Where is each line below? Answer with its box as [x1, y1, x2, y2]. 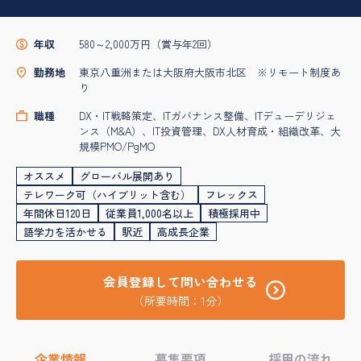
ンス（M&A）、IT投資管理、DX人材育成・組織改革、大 [79, 123, 341, 139]
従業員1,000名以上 [106, 205, 193, 222]
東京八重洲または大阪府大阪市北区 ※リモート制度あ [79, 64, 341, 81]
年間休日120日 [23, 205, 91, 222]
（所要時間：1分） [133, 293, 228, 309]
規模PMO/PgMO [79, 139, 155, 155]
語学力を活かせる [23, 224, 107, 240]
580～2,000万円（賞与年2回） [79, 36, 218, 52]
